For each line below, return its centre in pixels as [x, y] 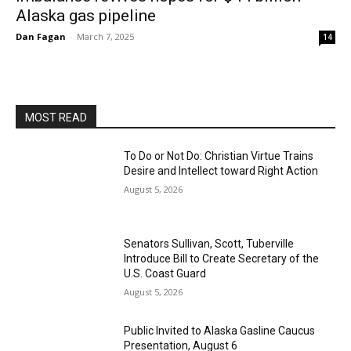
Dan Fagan [41, 36]
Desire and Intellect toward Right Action [221, 171]
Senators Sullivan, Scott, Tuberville [209, 243]
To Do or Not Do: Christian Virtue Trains [219, 156]
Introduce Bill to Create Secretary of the [222, 258]
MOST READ [56, 118]
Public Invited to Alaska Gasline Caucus [220, 331]
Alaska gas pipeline [86, 16]
